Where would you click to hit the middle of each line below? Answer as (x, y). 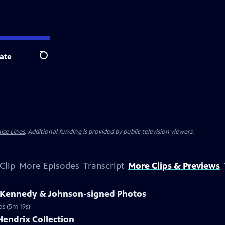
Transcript (104, 166)
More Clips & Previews (174, 166)
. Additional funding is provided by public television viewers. (109, 132)
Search (51, 61)
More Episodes (49, 166)
